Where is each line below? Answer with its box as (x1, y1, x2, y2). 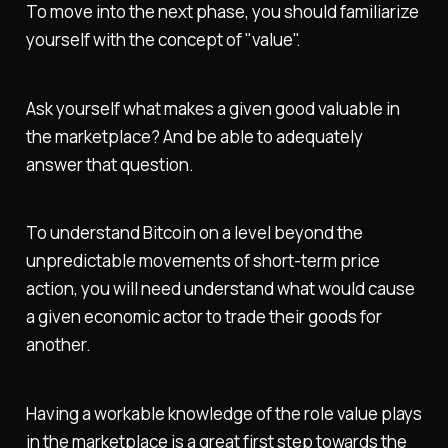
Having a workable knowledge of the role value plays (25, 402, 422, 426)
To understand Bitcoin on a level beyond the (25, 221, 363, 245)
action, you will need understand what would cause (25, 277, 415, 301)
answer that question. (25, 152, 194, 176)
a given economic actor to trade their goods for (25, 305, 382, 329)
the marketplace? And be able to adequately (25, 124, 363, 148)
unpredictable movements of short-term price (25, 249, 380, 273)
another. (25, 333, 91, 357)
